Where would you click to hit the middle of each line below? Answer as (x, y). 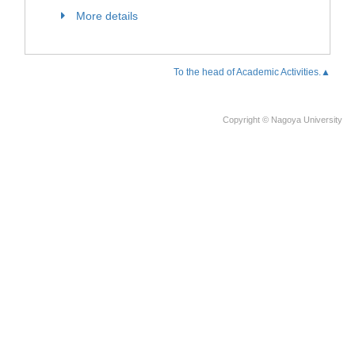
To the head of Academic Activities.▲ (252, 72)
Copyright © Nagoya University (282, 120)
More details (107, 16)
